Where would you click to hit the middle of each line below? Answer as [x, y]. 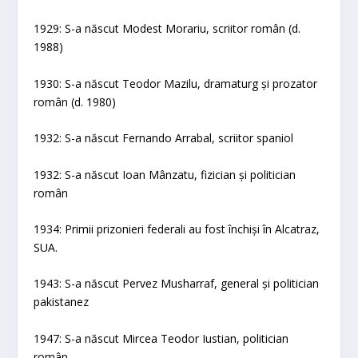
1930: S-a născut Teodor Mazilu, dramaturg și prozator [176, 83]
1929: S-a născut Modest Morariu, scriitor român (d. [167, 29]
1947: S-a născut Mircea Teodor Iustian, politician [161, 338]
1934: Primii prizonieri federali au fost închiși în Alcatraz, [177, 229]
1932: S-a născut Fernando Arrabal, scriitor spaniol [164, 138]
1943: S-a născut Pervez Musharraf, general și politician [177, 284]
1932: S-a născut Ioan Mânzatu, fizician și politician [165, 174]
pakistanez [62, 302]
